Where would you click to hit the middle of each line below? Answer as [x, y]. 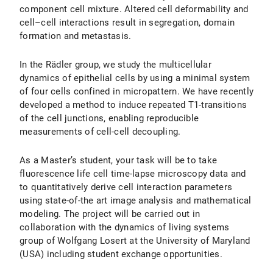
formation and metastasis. [76, 36]
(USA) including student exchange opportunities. [121, 254]
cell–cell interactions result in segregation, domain [127, 23]
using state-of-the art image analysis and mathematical [136, 200]
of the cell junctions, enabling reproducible [109, 118]
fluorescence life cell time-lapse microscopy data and [133, 174]
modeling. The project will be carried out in [110, 214]
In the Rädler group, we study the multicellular [115, 65]
